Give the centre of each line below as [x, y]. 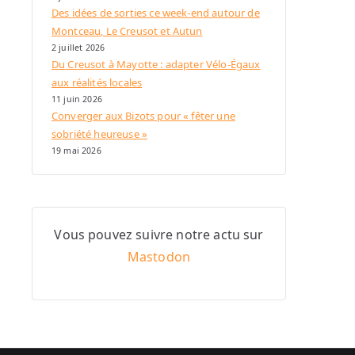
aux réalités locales [97, 83]
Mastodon [159, 257]
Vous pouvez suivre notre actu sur [159, 235]
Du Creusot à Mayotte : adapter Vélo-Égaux [156, 65]
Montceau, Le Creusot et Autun [127, 31]
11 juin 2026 [77, 99]
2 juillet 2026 [78, 48]
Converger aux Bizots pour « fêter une [143, 116]
